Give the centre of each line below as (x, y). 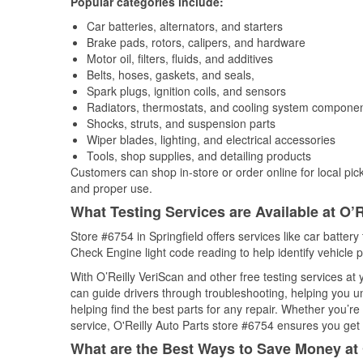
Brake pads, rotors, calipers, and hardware (196, 42)
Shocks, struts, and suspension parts (181, 123)
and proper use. (111, 188)
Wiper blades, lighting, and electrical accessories (211, 139)
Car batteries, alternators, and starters (185, 26)
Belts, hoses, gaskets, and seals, (171, 75)
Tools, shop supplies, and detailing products (199, 156)
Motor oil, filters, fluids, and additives (180, 58)
